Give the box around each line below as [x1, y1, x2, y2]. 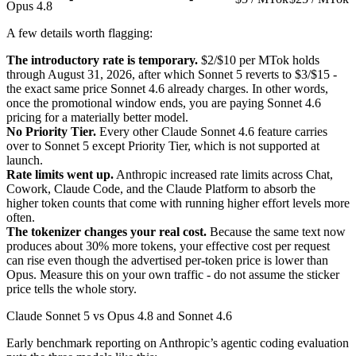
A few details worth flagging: [6, 25, 153, 40]
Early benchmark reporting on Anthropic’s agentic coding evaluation [6, 335, 349, 350]
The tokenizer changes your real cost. [6, 224, 207, 238]
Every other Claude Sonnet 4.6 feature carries [96, 124, 327, 138]
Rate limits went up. [6, 167, 114, 181]
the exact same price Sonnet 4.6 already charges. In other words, [6, 81, 328, 95]
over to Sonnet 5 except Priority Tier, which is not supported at [6, 138, 319, 153]
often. [6, 210, 35, 224]
